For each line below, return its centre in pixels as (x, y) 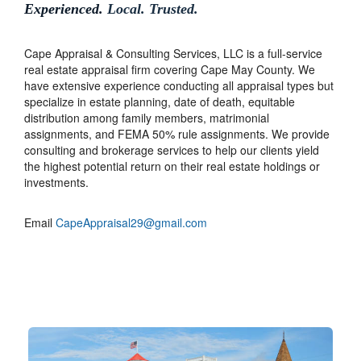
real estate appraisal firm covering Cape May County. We (170, 69)
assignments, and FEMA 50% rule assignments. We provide (177, 133)
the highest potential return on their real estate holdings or (172, 166)
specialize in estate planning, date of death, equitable (160, 101)
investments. (56, 182)
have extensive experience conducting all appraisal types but (179, 85)
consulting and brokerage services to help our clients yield (172, 149)
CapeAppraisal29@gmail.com (131, 222)
